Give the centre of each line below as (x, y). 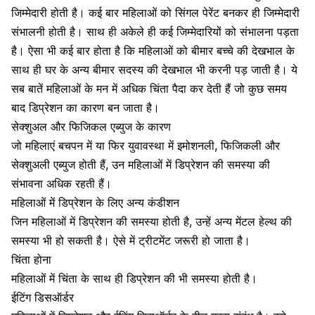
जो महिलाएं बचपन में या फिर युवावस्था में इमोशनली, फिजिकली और (146, 145)
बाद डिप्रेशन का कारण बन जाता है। (85, 107)
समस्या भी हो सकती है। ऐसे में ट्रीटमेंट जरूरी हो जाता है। (131, 240)
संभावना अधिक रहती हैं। (62, 183)
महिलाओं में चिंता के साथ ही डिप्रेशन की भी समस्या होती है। (134, 278)
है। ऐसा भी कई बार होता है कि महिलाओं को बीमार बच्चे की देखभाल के (153, 50)
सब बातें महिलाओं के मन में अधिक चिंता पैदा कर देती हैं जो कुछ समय (149, 88)
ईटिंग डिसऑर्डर (43, 297)
